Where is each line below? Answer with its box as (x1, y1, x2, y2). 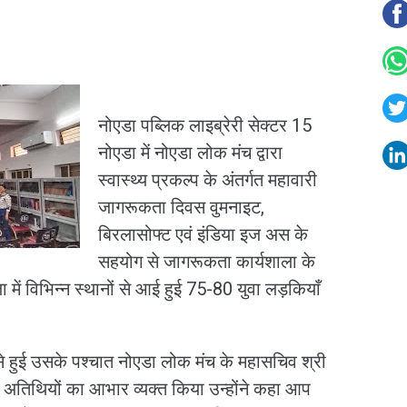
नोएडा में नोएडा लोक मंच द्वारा (98, 142, 283, 164)
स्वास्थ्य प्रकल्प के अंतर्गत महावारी (98, 169, 317, 191)
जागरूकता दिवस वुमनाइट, (98, 196, 264, 218)
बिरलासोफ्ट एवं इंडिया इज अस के (98, 223, 308, 245)
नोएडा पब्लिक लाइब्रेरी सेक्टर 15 (98, 114, 312, 136)
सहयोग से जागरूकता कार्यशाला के (98, 251, 315, 273)
